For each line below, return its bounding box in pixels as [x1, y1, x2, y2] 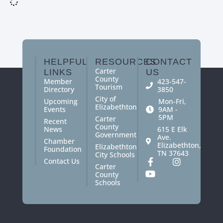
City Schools [95, 150, 135, 160]
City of [95, 94, 116, 104]
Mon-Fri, [158, 97, 187, 107]
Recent [43, 116, 67, 126]
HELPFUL [43, 57, 87, 67]
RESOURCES [95, 57, 156, 67]
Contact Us [43, 156, 80, 166]
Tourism [95, 82, 122, 92]
